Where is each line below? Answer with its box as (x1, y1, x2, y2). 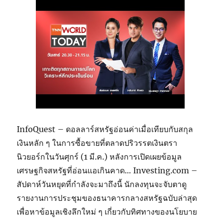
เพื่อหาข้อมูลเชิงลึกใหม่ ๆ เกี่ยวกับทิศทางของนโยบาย (17, 206, 197, 217)
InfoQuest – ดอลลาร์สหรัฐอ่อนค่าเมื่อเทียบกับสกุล (17, 124, 193, 134)
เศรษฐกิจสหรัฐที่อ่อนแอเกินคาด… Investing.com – (17, 165, 198, 175)
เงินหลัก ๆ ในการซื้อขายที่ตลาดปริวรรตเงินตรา (17, 137, 178, 148)
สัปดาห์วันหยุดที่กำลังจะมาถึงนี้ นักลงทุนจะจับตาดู (17, 179, 187, 189)
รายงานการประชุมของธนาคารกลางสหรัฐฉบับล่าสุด (17, 192, 197, 203)
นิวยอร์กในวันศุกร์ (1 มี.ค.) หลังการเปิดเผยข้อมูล (17, 151, 182, 162)
